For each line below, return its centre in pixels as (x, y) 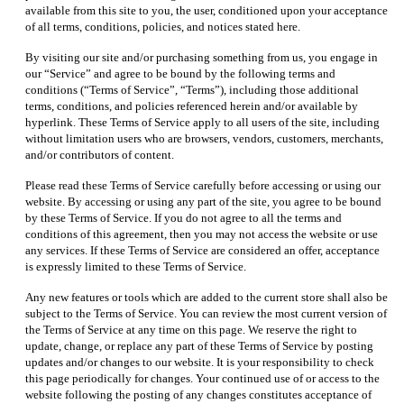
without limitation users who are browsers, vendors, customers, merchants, (204, 138)
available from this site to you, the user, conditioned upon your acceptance (207, 10)
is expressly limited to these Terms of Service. (136, 266)
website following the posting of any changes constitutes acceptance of (198, 394)
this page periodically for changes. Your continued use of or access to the (202, 378)
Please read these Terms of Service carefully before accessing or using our (203, 185)
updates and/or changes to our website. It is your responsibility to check (200, 362)
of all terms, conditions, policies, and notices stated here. (163, 26)
